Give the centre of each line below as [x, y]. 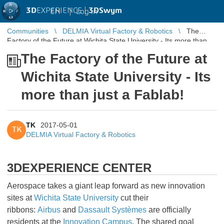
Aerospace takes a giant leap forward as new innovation [106, 186]
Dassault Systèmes [112, 210]
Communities [28, 31]
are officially [169, 210]
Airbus [49, 210]
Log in [87, 11]
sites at [20, 198]
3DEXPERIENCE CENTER [79, 168]
